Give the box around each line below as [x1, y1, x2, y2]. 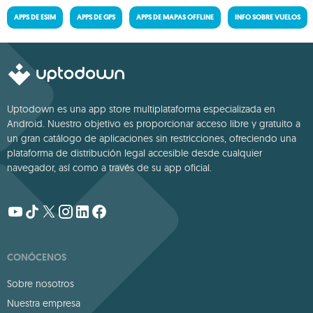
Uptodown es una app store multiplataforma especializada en [7, 103, 275, 115]
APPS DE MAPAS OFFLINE [136, 13, 214, 22]
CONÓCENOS [7, 251, 66, 263]
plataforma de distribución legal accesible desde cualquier [7, 147, 262, 159]
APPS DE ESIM [14, 13, 56, 22]
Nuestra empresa [7, 297, 80, 310]
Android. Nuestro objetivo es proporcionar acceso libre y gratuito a [7, 117, 300, 130]
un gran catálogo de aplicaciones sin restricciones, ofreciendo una [7, 132, 296, 145]
